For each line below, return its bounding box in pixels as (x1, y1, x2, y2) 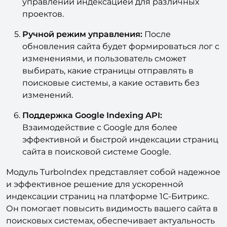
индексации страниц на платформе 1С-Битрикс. (6, 191, 209, 201)
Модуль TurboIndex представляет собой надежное (6, 167, 220, 177)
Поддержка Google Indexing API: (22, 110, 162, 120)
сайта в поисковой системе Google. (22, 146, 171, 157)
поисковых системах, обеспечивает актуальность (6, 215, 215, 225)
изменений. (22, 90, 73, 100)
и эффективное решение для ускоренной (6, 179, 183, 189)
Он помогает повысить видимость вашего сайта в (6, 203, 218, 213)
